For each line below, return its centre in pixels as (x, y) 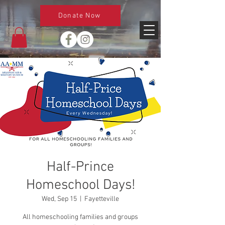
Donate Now (79, 16)
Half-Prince (80, 167)
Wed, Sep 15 (59, 199)
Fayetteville (102, 199)
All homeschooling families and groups (80, 217)
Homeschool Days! (80, 185)
